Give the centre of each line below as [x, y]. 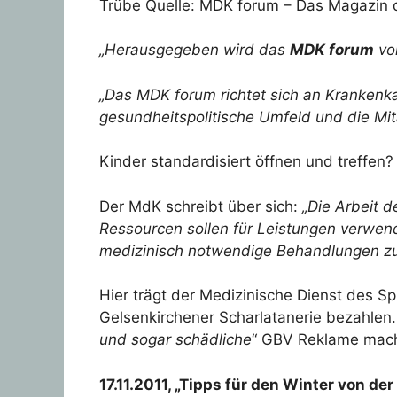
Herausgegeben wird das [197, 50]
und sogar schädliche [175, 340]
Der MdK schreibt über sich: [201, 206]
